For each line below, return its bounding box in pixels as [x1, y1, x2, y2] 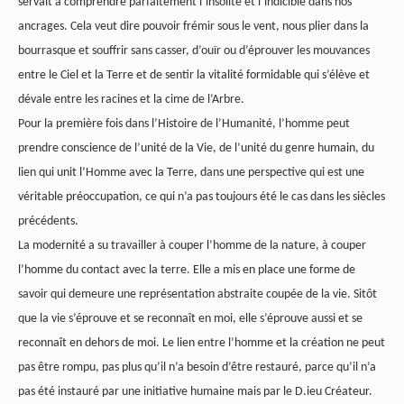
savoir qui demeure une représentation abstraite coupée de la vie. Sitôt [18, 288, 377, 302]
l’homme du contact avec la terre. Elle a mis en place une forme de [18, 263, 355, 278]
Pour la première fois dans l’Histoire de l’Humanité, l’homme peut [18, 117, 350, 132]
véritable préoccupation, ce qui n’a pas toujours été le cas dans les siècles [18, 190, 385, 205]
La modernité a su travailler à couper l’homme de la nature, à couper [18, 239, 366, 253]
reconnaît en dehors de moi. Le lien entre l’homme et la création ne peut [18, 336, 385, 351]
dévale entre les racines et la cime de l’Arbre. [18, 93, 244, 107]
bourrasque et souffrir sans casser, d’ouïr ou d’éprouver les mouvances [18, 44, 370, 59]
